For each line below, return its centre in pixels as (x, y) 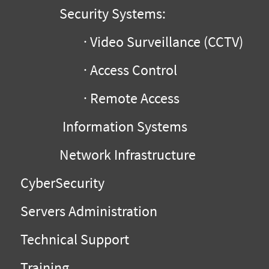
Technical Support (72, 240)
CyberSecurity (59, 183)
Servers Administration (86, 211)
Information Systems (101, 127)
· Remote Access (97, 98)
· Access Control (97, 70)
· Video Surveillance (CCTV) (129, 42)
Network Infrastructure (105, 155)
